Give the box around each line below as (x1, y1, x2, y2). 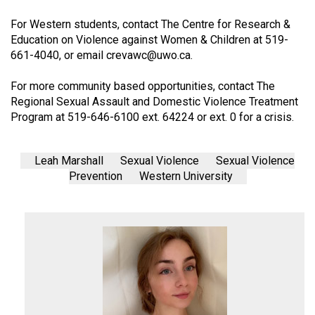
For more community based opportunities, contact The (11, 79, 275, 94)
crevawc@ (106, 49, 157, 63)
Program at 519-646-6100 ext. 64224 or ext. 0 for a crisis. (11, 110, 294, 124)
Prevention (68, 169, 122, 184)
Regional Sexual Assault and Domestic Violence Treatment (11, 95, 298, 109)
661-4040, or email (11, 49, 106, 63)
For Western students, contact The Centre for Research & (11, 18, 290, 32)
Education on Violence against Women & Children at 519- (11, 33, 288, 47)
